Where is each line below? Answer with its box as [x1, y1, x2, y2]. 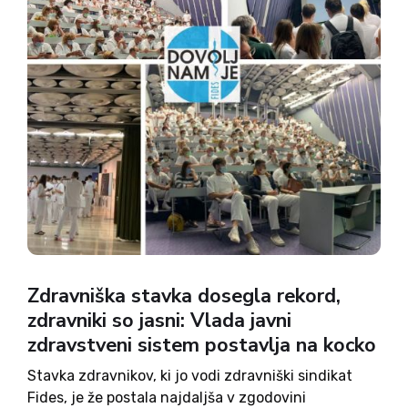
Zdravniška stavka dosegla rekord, [27, 282, 341, 310]
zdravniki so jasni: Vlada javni [27, 307, 291, 334]
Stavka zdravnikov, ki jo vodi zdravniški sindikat [27, 367, 352, 384]
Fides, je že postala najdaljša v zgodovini [27, 389, 306, 406]
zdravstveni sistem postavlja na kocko [27, 331, 376, 359]
